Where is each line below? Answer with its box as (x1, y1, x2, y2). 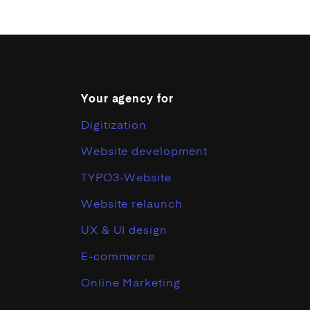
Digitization (81, 120, 147, 131)
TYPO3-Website (81, 173, 172, 184)
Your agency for (81, 94, 174, 105)
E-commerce (81, 252, 155, 263)
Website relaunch (81, 199, 183, 210)
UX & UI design (81, 226, 167, 237)
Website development (81, 147, 208, 158)
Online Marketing (81, 278, 181, 289)
